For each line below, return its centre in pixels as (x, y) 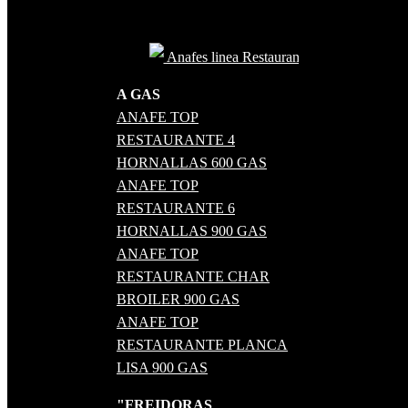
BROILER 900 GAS (178, 299)
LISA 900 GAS (162, 367)
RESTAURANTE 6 (176, 208)
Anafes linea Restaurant (233, 56)
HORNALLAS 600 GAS (192, 162)
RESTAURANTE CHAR (193, 276)
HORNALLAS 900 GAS (192, 230)
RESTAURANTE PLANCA (202, 344)
